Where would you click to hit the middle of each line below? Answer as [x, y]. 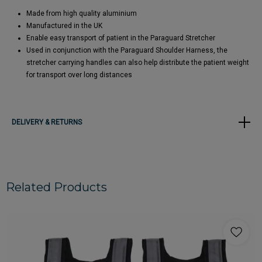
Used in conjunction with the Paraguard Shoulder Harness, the [127, 50]
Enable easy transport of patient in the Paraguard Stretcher [121, 38]
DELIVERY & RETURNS [47, 122]
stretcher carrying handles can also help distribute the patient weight [138, 62]
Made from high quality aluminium [82, 13]
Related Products [56, 187]
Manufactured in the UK [64, 25]
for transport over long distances [79, 75]
